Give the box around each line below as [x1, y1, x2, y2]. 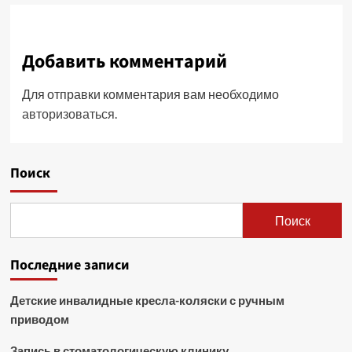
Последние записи [9, 255, 130, 275]
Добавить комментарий [21, 48, 227, 75]
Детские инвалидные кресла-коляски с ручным [9, 293, 284, 307]
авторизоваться [21, 106, 115, 121]
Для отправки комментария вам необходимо [21, 86, 279, 101]
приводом [9, 312, 69, 326]
